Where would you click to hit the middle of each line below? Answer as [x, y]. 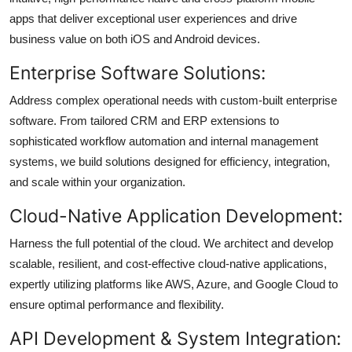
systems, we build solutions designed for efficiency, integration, [170, 161]
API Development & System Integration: [175, 338]
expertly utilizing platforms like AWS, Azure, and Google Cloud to [174, 284]
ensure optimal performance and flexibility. [117, 304]
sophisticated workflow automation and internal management [164, 141]
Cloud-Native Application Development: [176, 215]
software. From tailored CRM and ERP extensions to [144, 120]
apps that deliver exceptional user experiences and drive [153, 18]
